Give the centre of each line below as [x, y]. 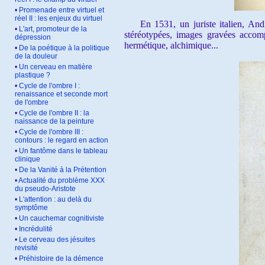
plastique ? [33, 75]
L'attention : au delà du [55, 199]
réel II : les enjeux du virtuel [59, 18]
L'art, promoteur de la [53, 29]
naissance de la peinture [54, 121]
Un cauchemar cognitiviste [62, 218]
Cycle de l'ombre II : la [54, 113]
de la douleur [36, 56]
